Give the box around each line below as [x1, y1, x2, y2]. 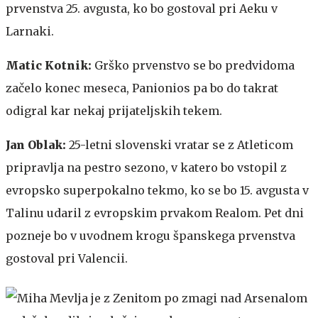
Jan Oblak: [6, 137, 69, 152]
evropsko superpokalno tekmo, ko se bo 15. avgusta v [6, 182, 309, 197]
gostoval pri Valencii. [6, 251, 128, 265]
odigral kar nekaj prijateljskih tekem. [6, 103, 222, 118]
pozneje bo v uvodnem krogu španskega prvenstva [6, 228, 295, 243]
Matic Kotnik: [6, 57, 94, 72]
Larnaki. [6, 23, 54, 38]
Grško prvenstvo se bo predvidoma [94, 57, 295, 72]
